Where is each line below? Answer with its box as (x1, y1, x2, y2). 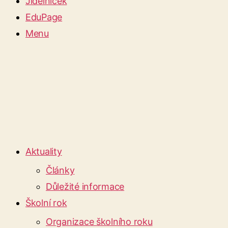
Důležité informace (46, 181, 125, 192)
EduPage (25, 11, 63, 22)
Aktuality (25, 146, 62, 157)
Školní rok (25, 197, 67, 208)
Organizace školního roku (46, 216, 153, 227)
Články (46, 164, 75, 176)
